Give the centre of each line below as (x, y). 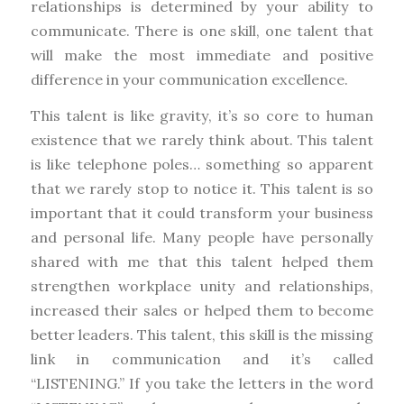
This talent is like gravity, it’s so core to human (202, 116)
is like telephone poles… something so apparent (202, 165)
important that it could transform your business (202, 213)
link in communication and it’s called (202, 359)
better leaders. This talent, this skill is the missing (202, 335)
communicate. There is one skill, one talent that (202, 30)
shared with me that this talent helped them (202, 262)
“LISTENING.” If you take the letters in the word (202, 384)
